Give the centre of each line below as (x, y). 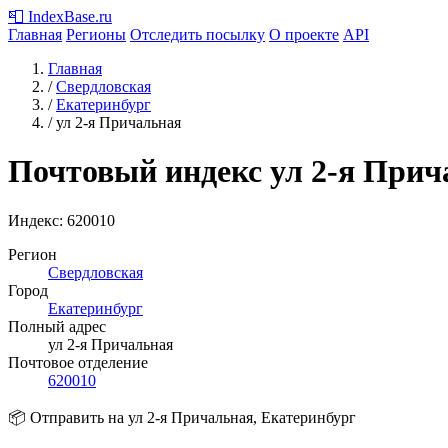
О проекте (304, 34)
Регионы (96, 34)
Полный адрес (57, 326)
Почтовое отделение (78, 362)
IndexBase (61, 16)
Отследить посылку (197, 34)
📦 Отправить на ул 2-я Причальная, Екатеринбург (182, 417)
